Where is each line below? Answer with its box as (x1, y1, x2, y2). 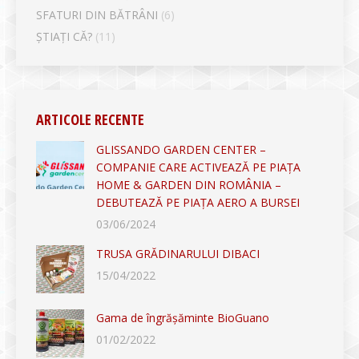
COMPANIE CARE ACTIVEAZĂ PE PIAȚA (96, 159, 301, 175)
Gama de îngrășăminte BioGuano (96, 310, 269, 325)
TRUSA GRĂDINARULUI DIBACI (96, 246, 260, 261)
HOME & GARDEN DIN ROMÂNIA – (96, 177, 281, 192)
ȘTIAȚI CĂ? (36, 29, 92, 44)
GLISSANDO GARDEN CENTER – (96, 142, 266, 157)
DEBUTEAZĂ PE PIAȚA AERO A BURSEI (96, 195, 300, 210)
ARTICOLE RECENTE (36, 110, 144, 129)
